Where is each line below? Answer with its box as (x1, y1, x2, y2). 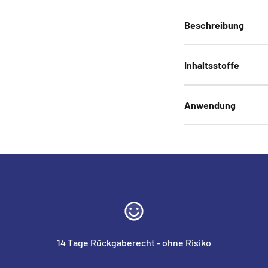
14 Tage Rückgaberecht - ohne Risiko (57, 236, 211, 248)
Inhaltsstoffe (184, 59, 239, 71)
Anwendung (184, 99, 236, 111)
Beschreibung (184, 19, 244, 31)
